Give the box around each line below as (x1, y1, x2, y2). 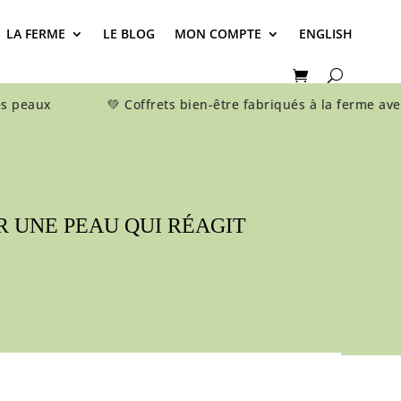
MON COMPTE (175, 25, 262, 42)
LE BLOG (103, 25, 156, 42)
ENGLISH (299, 25, 354, 42)
